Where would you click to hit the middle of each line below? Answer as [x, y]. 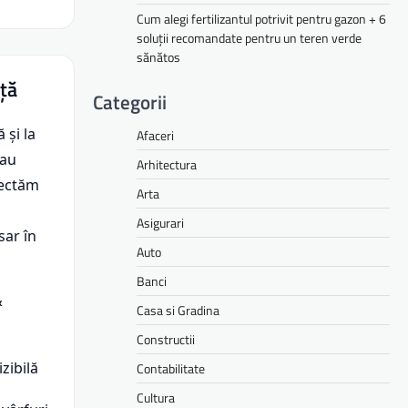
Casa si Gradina [178, 310]
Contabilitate [171, 368]
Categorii [130, 102]
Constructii [166, 339]
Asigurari [160, 222]
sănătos [158, 56]
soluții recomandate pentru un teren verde [249, 37]
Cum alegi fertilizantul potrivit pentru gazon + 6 [261, 18]
